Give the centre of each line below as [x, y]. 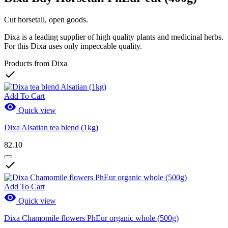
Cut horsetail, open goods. [46, 19]
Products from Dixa [36, 63]
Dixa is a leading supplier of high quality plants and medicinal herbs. [114, 37]
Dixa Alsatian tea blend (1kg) [51, 127]
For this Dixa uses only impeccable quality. [73, 46]
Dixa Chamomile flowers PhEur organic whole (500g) [91, 218]
